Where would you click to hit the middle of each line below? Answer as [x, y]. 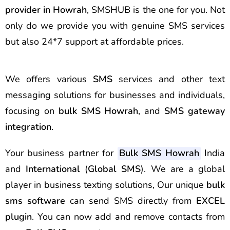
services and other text [169, 79]
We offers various [49, 79]
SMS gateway [195, 111]
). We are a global [183, 169]
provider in [29, 9]
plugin [18, 217]
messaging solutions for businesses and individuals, [115, 95]
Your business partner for [61, 153]
